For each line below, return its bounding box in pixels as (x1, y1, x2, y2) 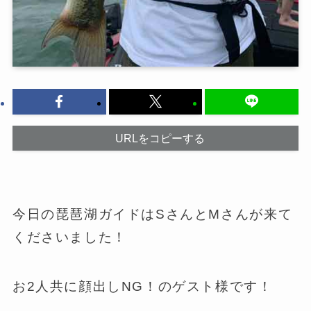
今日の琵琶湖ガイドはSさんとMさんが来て (12, 207, 293, 222)
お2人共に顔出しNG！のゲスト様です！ (12, 278, 273, 294)
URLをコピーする (115, 132, 205, 145)
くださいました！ (12, 230, 127, 245)
